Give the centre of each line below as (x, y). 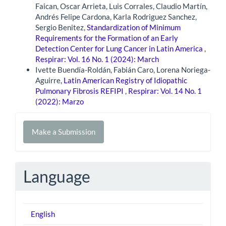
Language (57, 176)
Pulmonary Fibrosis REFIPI (80, 91)
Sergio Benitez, (61, 27)
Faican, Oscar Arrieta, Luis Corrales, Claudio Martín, (121, 6)
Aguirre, (49, 80)
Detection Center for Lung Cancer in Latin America (120, 49)
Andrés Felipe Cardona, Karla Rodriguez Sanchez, (116, 17)
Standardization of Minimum (134, 27)
